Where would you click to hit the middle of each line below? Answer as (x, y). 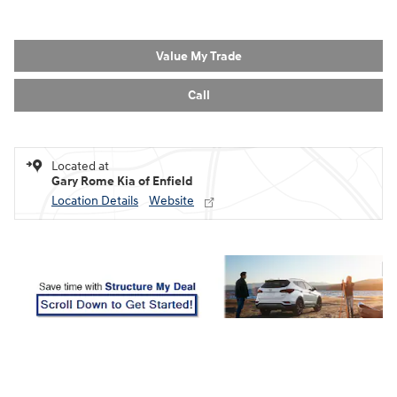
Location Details (95, 200)
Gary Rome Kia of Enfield (122, 181)
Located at (80, 166)
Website (171, 200)
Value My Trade (198, 56)
